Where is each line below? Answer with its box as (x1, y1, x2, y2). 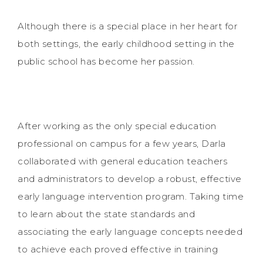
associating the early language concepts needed (18, 225, 242, 237)
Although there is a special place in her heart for (18, 20, 237, 32)
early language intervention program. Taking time (18, 190, 244, 202)
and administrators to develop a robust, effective (18, 173, 242, 184)
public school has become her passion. (18, 55, 195, 67)
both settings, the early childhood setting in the (18, 38, 235, 49)
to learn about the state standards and (18, 208, 195, 220)
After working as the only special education (18, 120, 217, 131)
